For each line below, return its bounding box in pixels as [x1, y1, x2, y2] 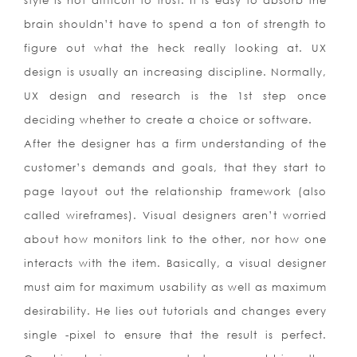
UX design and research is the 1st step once [24, 89, 328, 103]
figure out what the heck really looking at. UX [24, 41, 328, 55]
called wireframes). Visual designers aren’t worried [24, 209, 328, 222]
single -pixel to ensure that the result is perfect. [24, 328, 328, 342]
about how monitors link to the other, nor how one [24, 233, 328, 246]
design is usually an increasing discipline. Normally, [24, 65, 328, 79]
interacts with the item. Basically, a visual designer [24, 257, 328, 270]
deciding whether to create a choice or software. [24, 113, 312, 127]
